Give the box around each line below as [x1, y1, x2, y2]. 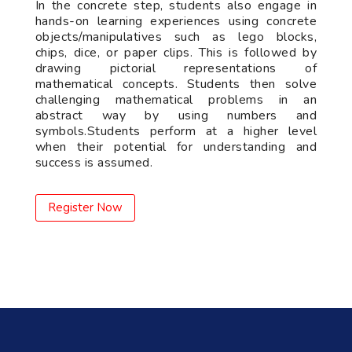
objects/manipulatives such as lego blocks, [35, 28, 317, 46]
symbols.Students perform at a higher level [35, 123, 317, 140]
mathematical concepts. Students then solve [35, 75, 317, 93]
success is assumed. [35, 154, 153, 171]
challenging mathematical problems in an [35, 91, 317, 108]
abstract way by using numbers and [35, 107, 317, 124]
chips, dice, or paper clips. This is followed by [35, 44, 317, 61]
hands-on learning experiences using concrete [35, 13, 317, 30]
